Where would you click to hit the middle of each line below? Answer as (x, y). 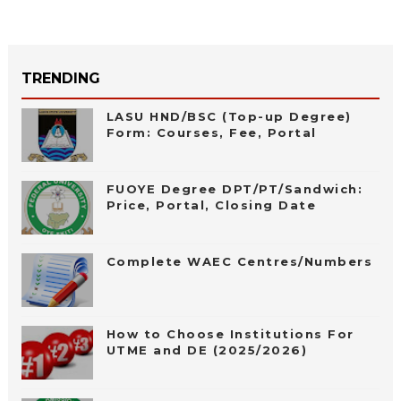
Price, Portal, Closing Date (211, 205)
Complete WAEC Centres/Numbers (239, 262)
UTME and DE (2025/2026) (207, 350)
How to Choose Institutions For (230, 334)
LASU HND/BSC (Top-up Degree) (229, 117)
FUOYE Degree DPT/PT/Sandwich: (235, 189)
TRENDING (60, 79)
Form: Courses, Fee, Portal (211, 133)
